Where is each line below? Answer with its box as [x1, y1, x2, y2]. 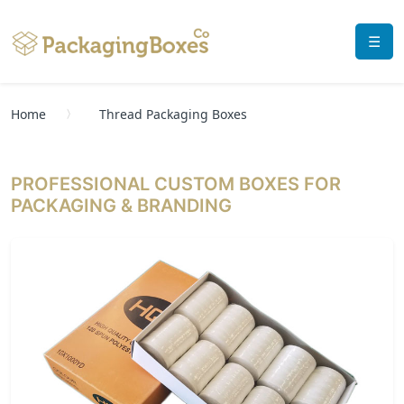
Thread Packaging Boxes [99, 106, 247, 123]
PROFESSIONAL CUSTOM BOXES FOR [11, 173, 341, 196]
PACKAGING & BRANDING [11, 195, 232, 217]
